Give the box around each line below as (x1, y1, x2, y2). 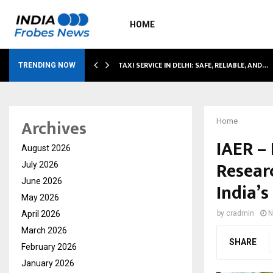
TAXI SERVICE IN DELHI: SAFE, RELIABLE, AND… (118, 59, 268, 71)
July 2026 (21, 160, 58, 169)
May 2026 (21, 193, 59, 202)
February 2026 (21, 242, 77, 252)
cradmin (226, 209, 254, 218)
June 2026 (21, 176, 62, 186)
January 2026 (21, 258, 74, 268)
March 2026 (21, 225, 67, 235)
